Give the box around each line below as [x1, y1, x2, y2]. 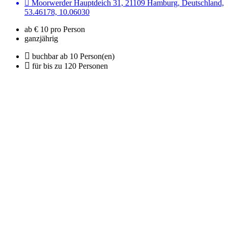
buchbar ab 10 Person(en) [32, 52, 115, 61]
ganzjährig [24, 34, 58, 43]
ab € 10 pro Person [24, 25, 85, 34]
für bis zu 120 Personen [32, 62, 108, 71]
